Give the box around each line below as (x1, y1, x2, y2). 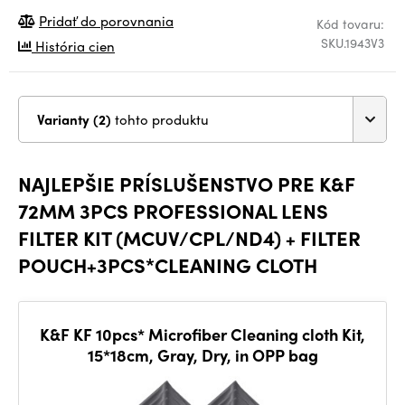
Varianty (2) (93, 109, 115, 130)
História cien (32, 36, 115, 57)
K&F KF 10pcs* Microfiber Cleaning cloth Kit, (40, 323, 365, 346)
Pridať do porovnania (39, 11, 174, 32)
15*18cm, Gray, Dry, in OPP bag (87, 344, 318, 367)
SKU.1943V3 (321, 33, 384, 52)
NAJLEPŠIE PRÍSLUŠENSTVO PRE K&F (18, 169, 354, 199)
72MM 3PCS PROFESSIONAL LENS (18, 196, 328, 226)
